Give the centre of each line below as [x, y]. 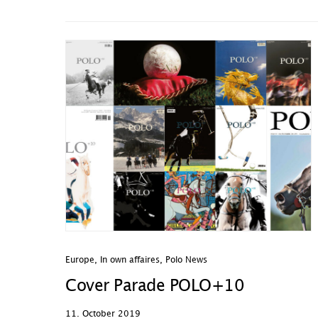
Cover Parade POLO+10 [155, 286]
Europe [80, 260]
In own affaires [130, 260]
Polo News [186, 260]
